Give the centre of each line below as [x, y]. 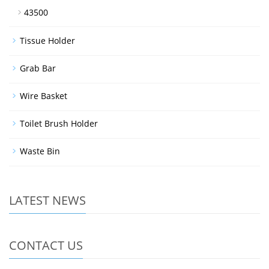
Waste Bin [40, 151]
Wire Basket [44, 96]
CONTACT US [46, 246]
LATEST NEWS [47, 201]
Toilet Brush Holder [59, 124]
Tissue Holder [47, 41]
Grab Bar [38, 68]
